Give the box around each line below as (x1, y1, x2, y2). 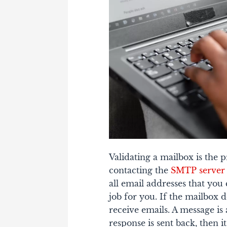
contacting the (109, 165, 171, 176)
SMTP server (171, 165, 225, 176)
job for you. (109, 192, 160, 202)
